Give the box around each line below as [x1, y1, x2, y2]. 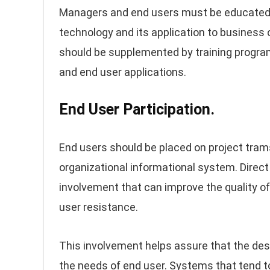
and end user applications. [59, 66, 186, 78]
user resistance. [59, 201, 138, 213]
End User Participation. [59, 101, 215, 118]
